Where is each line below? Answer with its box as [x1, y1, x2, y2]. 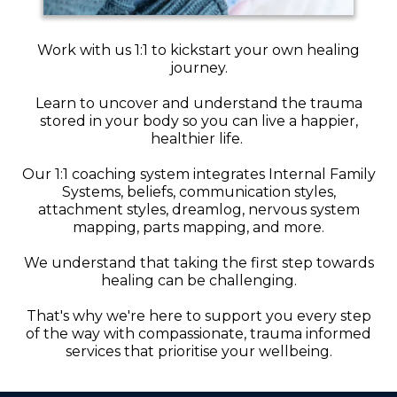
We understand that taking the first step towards [23, 254, 374, 272]
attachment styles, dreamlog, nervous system [37, 201, 360, 219]
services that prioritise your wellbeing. [65, 343, 332, 361]
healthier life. [151, 130, 246, 148]
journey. [169, 59, 228, 77]
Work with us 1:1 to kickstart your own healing [37, 42, 360, 59]
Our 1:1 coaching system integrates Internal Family [21, 166, 376, 183]
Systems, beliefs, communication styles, [61, 183, 336, 201]
